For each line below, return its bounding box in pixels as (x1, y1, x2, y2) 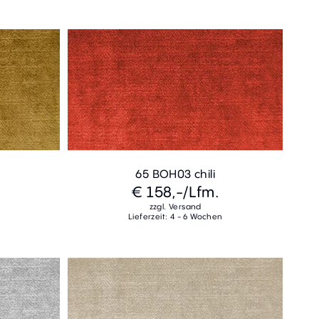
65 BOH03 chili (135, 165, 216, 182)
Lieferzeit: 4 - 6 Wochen (127, 211, 223, 221)
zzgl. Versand (149, 201, 202, 211)
